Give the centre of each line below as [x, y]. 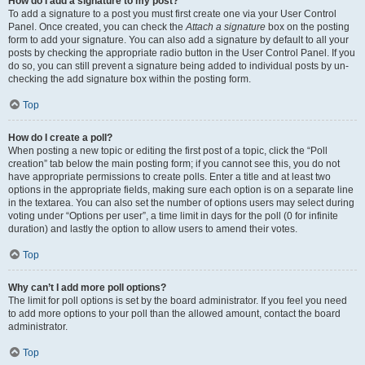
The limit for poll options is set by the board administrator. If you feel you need [178, 301]
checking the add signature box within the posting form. [130, 79]
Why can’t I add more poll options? [87, 288]
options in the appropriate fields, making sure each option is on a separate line [181, 190]
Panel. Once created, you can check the [97, 27]
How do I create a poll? [60, 138]
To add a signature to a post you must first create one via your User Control [172, 14]
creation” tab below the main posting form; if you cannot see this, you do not [174, 164]
